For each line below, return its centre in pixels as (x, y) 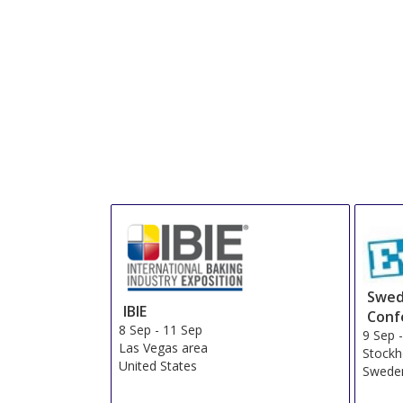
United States (157, 365)
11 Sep (182, 329)
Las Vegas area (163, 347)
